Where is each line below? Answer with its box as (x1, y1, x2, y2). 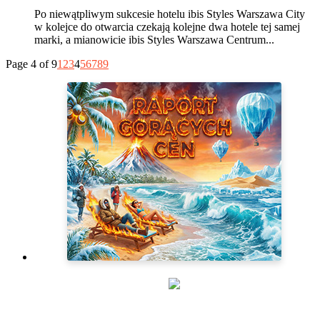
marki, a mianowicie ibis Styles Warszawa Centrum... (34, 33, 274, 46)
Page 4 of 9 (6, 57, 57, 70)
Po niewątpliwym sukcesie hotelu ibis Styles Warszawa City (34, 7, 305, 20)
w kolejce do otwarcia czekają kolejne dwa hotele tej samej (34, 20, 300, 33)
